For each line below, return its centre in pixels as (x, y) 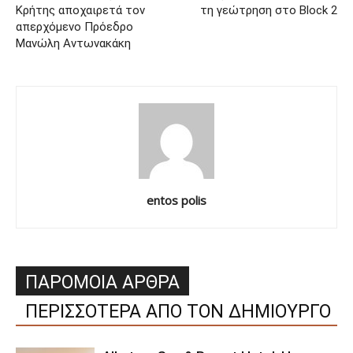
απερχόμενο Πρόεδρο (74, 27)
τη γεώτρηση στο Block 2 (269, 11)
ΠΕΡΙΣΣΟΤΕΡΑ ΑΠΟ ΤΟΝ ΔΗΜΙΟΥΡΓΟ (178, 312)
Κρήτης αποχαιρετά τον (80, 11)
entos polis (176, 201)
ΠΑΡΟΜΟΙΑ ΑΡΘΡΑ (102, 283)
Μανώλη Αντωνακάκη (73, 44)
